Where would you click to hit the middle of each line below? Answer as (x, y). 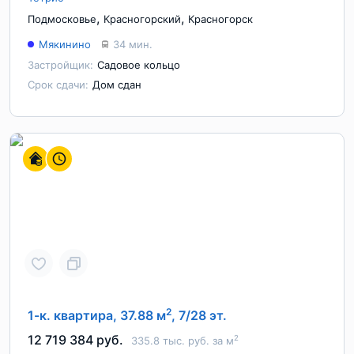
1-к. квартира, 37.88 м (97, 315)
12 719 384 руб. (75, 340)
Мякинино (65, 44)
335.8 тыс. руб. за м (183, 341)
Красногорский (142, 19)
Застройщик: (60, 65)
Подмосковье (62, 19)
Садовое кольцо (139, 65)
